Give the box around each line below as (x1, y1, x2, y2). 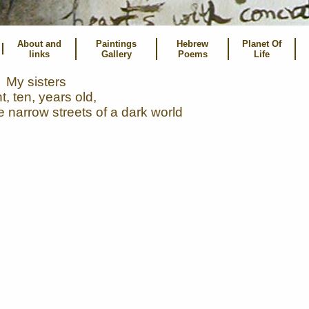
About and (17, 39, 61, 49)
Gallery (101, 49, 132, 59)
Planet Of (242, 39, 281, 49)
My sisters (6, 74, 66, 89)
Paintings (96, 39, 137, 49)
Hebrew (177, 39, 208, 49)
